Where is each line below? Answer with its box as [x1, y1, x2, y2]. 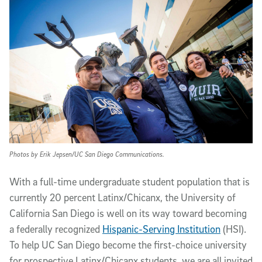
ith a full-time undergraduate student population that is [19, 175, 250, 188]
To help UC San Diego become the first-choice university [9, 238, 247, 251]
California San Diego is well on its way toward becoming [9, 206, 247, 219]
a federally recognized [9, 222, 102, 235]
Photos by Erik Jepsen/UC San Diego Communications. [9, 149, 164, 158]
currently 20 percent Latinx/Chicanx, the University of [9, 191, 236, 204]
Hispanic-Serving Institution [102, 222, 220, 235]
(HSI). [220, 222, 246, 235]
